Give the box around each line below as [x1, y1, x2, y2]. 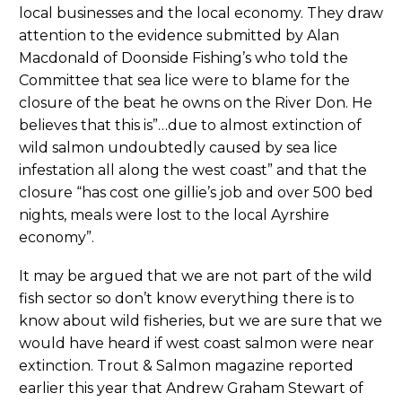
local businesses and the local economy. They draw [19, 4, 383, 22]
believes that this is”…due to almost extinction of [19, 117, 362, 135]
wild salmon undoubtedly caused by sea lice [19, 139, 337, 157]
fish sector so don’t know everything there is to [19, 289, 354, 307]
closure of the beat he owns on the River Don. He [19, 94, 372, 112]
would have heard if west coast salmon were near [19, 334, 374, 352]
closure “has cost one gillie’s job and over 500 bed [19, 184, 373, 202]
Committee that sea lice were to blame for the [19, 72, 350, 90]
